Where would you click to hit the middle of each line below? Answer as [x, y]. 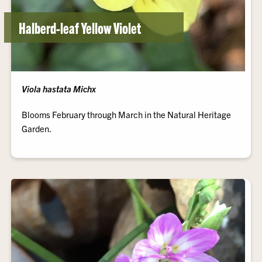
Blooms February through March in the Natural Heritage [127, 114]
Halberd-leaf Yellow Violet [80, 27]
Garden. [37, 128]
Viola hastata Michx [59, 89]
